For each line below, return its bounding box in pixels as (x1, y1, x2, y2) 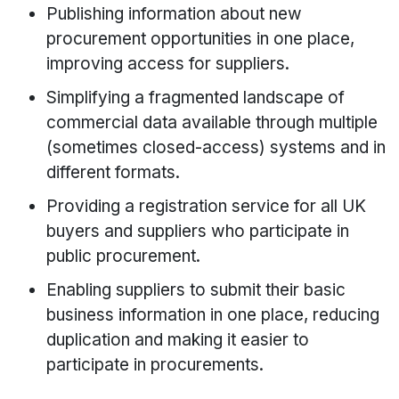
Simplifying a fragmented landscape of (46, 87, 346, 109)
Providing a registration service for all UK (46, 196, 367, 217)
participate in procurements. (46, 354, 265, 376)
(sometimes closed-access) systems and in (46, 137, 387, 159)
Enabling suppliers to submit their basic (46, 280, 346, 301)
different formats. (46, 162, 181, 183)
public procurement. (46, 246, 201, 267)
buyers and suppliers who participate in (46, 221, 350, 242)
